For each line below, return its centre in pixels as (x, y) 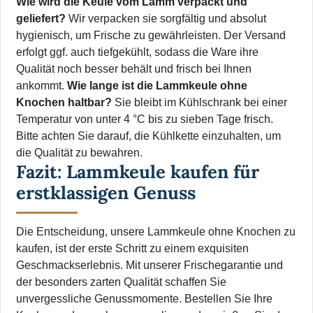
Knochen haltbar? (64, 103)
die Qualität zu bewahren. (79, 153)
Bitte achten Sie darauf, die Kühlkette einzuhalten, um (148, 136)
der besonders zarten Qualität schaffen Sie (121, 282)
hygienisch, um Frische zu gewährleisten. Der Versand (151, 36)
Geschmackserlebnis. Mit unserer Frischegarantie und (150, 265)
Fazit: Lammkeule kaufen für (138, 172)
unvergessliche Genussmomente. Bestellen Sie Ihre (144, 299)
